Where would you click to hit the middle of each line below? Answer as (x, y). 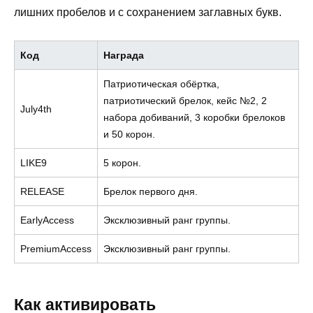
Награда (124, 55)
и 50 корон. (129, 134)
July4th (36, 109)
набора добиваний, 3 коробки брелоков (194, 117)
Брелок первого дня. (151, 191)
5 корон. (122, 162)
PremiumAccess (56, 248)
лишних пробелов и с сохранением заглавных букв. (148, 12)
